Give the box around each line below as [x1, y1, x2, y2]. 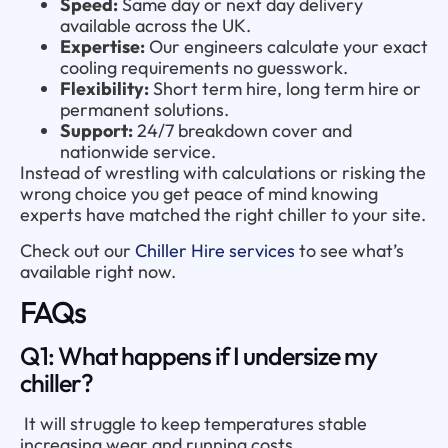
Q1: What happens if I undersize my [20, 339, 377, 372]
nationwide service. [60, 139, 216, 163]
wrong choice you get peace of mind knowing [20, 181, 378, 205]
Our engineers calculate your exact [145, 34, 428, 58]
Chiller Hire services [135, 238, 295, 262]
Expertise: [60, 34, 145, 58]
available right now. [20, 259, 176, 283]
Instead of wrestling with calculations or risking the [20, 160, 426, 184]
